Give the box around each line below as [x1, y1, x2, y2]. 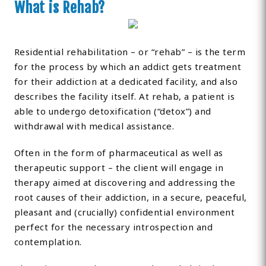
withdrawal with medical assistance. [14, 120, 175, 132]
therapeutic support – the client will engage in [14, 161, 224, 174]
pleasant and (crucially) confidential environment [14, 206, 235, 218]
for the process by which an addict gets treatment [14, 61, 242, 73]
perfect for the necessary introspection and [14, 221, 213, 233]
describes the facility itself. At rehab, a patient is [14, 90, 235, 103]
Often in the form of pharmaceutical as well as [14, 147, 223, 159]
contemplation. [14, 236, 82, 248]
